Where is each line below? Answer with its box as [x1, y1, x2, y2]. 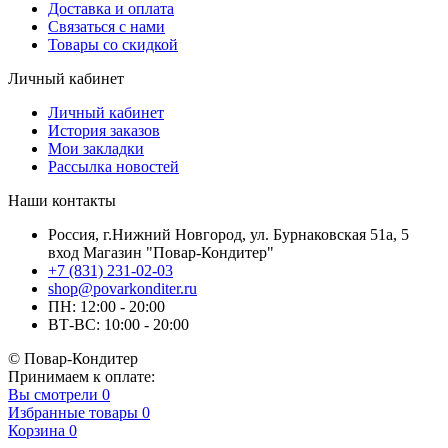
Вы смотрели [8, 385, 98, 403]
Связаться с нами [48, 17, 165, 35]
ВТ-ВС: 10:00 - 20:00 [48, 315, 189, 333]
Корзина [8, 421, 65, 439]
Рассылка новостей [48, 157, 179, 175]
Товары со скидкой [48, 35, 178, 53]
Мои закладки [48, 139, 144, 157]
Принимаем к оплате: [8, 367, 155, 385]
